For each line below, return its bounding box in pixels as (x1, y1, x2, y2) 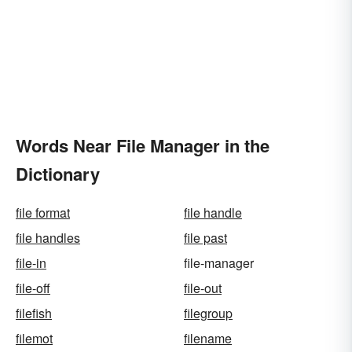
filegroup (184, 304, 233, 323)
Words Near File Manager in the (16, 133, 269, 159)
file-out (184, 279, 222, 298)
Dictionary (16, 161, 100, 187)
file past (184, 229, 227, 247)
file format (16, 203, 70, 222)
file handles (16, 229, 80, 247)
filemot (16, 329, 53, 348)
